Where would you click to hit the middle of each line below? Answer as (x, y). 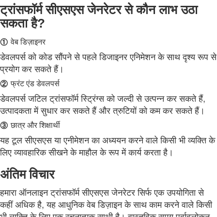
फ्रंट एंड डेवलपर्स (35, 83)
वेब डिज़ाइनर (28, 41)
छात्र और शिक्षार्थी (35, 124)
